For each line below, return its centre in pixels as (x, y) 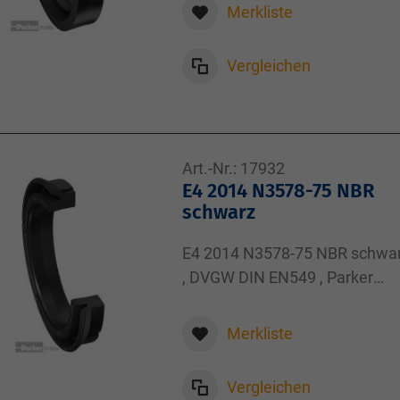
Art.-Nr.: (209, 168)
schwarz (219, 212)
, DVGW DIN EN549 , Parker (278, 277)
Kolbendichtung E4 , (252, 301)
